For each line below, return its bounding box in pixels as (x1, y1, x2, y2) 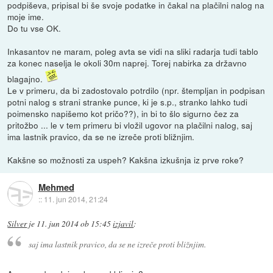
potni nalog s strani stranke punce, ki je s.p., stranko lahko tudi (7, 96, 248, 108)
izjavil (113, 218, 134, 230)
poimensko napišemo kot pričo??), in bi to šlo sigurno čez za (7, 107, 239, 120)
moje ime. (7, 10, 44, 23)
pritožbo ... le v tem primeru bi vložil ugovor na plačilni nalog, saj (7, 119, 253, 132)
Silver (7, 218, 27, 230)
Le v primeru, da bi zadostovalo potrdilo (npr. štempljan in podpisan (7, 84, 266, 97)
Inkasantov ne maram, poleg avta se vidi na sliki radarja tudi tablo (7, 45, 259, 58)
